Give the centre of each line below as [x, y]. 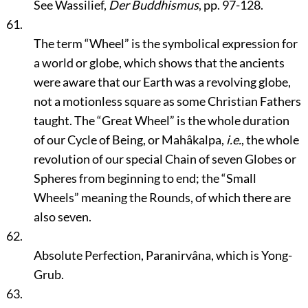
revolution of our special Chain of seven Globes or [165, 159]
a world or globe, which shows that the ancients [159, 63]
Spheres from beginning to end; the [127, 178]
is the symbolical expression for [213, 43]
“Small [239, 178]
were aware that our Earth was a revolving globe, [162, 82]
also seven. [62, 217]
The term [59, 43]
